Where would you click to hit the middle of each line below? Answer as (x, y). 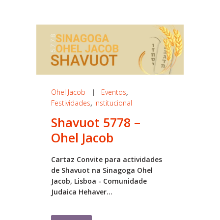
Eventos (114, 92)
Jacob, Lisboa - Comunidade (99, 181)
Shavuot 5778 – (96, 122)
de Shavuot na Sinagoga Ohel (102, 170)
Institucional (113, 103)
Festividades (71, 103)
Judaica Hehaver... (82, 192)
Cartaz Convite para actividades (107, 159)
